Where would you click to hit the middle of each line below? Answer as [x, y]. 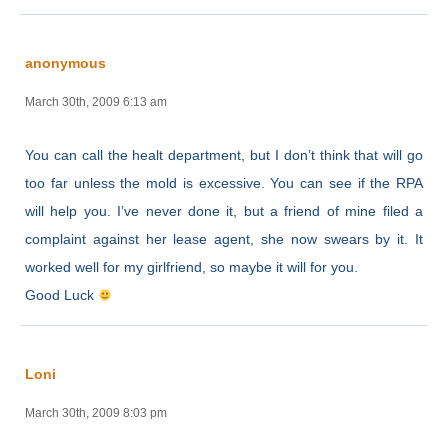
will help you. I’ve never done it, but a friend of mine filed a [224, 210]
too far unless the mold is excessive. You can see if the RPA [224, 182]
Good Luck [61, 294]
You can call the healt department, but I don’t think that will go [224, 154]
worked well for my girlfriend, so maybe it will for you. [191, 266]
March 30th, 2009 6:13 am [96, 101]
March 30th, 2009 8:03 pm [96, 412]
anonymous [65, 62]
